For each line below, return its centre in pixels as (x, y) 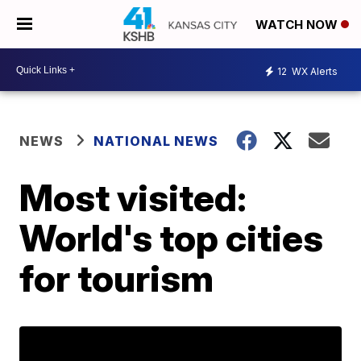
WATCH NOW (298, 25)
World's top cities (172, 238)
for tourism (117, 278)
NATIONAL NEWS (156, 141)
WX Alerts (313, 71)
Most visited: (133, 197)
